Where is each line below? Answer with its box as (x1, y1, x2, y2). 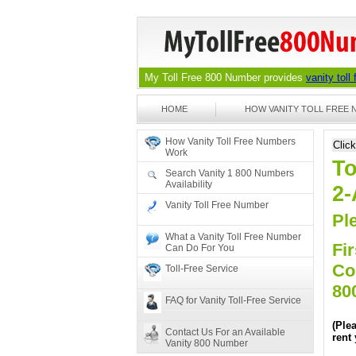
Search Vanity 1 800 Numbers (165, 168, 294, 179)
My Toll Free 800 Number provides (145, 72, 306, 83)
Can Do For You (165, 242, 234, 253)
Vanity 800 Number (165, 338, 248, 349)
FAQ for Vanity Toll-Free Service (165, 295, 301, 306)
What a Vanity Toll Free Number (165, 231, 301, 242)
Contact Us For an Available (165, 327, 285, 338)
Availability (165, 179, 212, 190)
